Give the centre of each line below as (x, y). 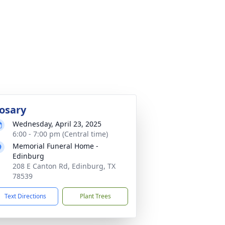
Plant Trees (95, 196)
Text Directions (25, 196)
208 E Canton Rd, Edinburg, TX (64, 166)
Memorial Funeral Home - (55, 146)
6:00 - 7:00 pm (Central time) (60, 134)
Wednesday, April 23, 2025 (57, 124)
